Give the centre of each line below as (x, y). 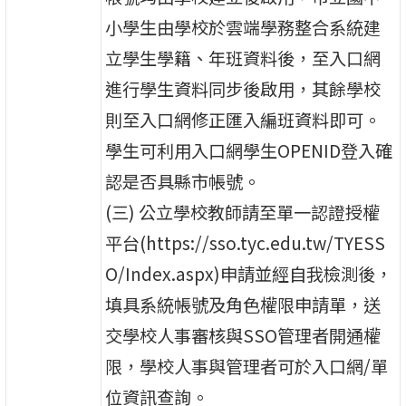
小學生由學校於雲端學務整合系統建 (243, 27)
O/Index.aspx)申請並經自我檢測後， (249, 273)
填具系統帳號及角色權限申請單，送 (243, 304)
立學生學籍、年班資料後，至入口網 (243, 58)
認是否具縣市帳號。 (183, 181)
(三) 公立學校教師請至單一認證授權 (243, 212)
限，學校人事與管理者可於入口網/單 (247, 366)
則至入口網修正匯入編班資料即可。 (243, 119)
